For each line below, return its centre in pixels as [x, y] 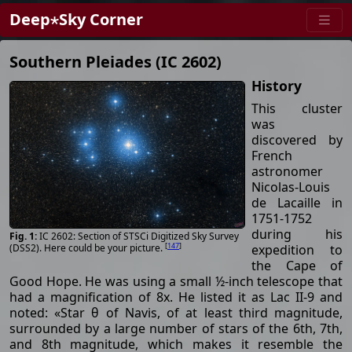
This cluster [297, 108]
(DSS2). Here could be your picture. [87, 248]
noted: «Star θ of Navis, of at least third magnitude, [176, 312]
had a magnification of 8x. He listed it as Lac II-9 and [176, 297]
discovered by [297, 139]
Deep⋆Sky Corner [76, 20]
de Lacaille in [297, 202]
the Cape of [297, 265]
